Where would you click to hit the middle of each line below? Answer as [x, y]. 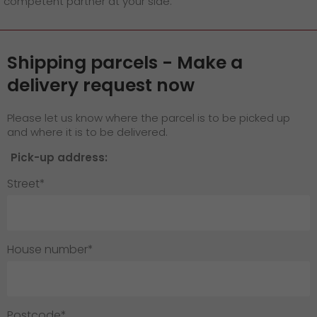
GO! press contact [76, 41]
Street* [26, 184]
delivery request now [101, 85]
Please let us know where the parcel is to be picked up [149, 118]
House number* [50, 249]
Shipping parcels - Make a [125, 63]
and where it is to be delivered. [87, 132]
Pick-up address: [59, 157]
